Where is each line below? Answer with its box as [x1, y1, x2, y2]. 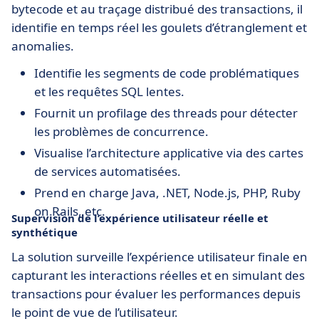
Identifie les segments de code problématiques [34, 65, 299, 81]
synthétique [11, 225, 78, 239]
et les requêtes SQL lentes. [34, 83, 184, 100]
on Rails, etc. [34, 203, 105, 219]
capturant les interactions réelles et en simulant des [11, 267, 305, 283]
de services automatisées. [34, 163, 181, 179]
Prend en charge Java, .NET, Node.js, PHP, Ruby [34, 184, 300, 201]
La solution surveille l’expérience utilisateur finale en [11, 249, 308, 265]
